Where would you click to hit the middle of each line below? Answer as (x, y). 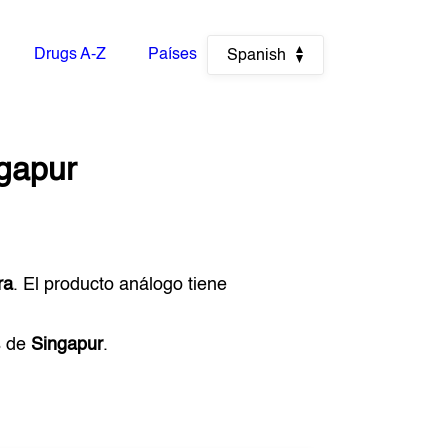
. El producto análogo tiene (120, 285)
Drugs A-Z (70, 55)
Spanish (256, 56)
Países (172, 55)
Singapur (67, 345)
